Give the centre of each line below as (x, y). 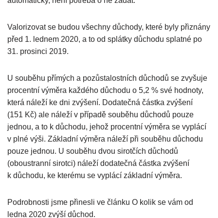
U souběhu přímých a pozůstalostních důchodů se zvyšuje (107, 78)
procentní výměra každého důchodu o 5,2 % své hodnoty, (105, 91)
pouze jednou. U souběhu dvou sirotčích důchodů (93, 151)
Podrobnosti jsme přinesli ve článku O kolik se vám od (100, 202)
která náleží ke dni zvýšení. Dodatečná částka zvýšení (100, 103)
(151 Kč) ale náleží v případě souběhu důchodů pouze (100, 115)
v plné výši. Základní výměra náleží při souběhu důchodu (105, 139)
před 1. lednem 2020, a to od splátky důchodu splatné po (105, 39)
